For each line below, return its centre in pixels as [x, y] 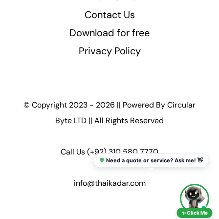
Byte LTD [71, 121]
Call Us [74, 152]
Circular [181, 105]
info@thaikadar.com [109, 183]
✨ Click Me [195, 213]
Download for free [109, 33]
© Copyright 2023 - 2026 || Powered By [95, 105]
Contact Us [109, 15]
